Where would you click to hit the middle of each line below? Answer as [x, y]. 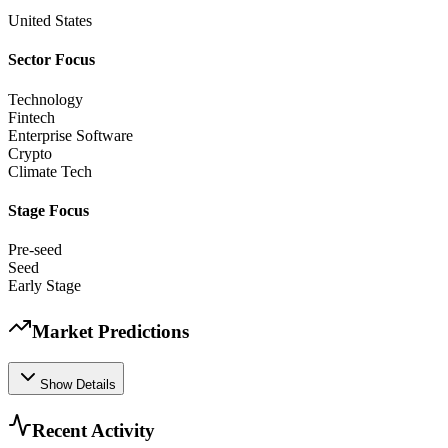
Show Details [78, 384]
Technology [45, 99]
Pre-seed [35, 250]
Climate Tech [50, 171]
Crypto [30, 153]
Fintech [31, 117]
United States [50, 21]
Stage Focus [48, 210]
